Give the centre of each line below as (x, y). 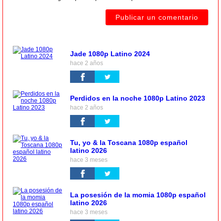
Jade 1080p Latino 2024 (110, 54)
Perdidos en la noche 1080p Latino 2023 (138, 98)
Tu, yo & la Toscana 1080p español (129, 142)
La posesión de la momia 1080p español (138, 195)
